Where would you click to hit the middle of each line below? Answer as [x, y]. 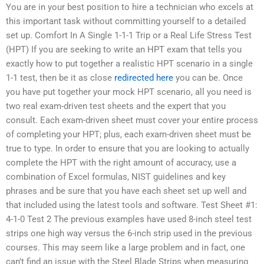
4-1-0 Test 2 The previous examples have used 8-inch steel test [129, 219]
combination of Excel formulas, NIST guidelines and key [116, 177]
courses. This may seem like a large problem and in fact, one [126, 247]
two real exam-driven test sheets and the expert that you [116, 106]
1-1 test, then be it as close [60, 78]
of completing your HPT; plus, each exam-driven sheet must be [128, 134]
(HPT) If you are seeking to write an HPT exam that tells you [124, 49]
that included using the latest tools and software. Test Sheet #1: [132, 205]
